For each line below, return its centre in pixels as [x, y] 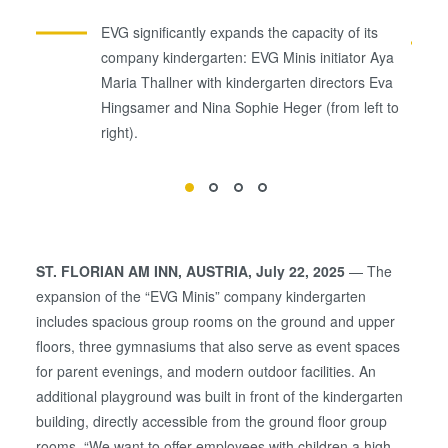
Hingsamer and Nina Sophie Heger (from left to [250, 107]
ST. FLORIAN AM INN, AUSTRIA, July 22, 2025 [191, 270]
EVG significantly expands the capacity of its [240, 32]
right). [120, 132]
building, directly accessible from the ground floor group [212, 420]
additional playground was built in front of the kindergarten [220, 395]
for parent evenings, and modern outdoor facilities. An [206, 370]
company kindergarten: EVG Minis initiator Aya [248, 57]
